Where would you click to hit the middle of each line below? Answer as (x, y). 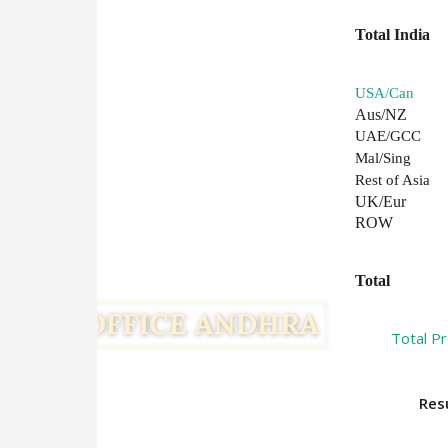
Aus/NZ (381, 114)
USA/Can (385, 93)
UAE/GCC (388, 136)
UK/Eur (381, 201)
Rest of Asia (393, 180)
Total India (393, 34)
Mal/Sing (383, 158)
